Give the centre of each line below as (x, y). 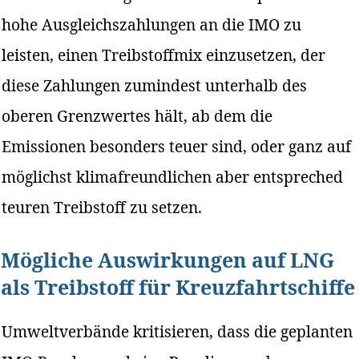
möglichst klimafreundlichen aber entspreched (173, 176)
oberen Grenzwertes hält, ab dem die (137, 115)
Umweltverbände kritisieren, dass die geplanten (177, 331)
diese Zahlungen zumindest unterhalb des (155, 85)
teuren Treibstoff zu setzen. (102, 207)
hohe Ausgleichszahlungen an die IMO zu (152, 24)
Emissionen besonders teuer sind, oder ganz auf (177, 146)
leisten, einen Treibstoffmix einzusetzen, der (164, 54)
